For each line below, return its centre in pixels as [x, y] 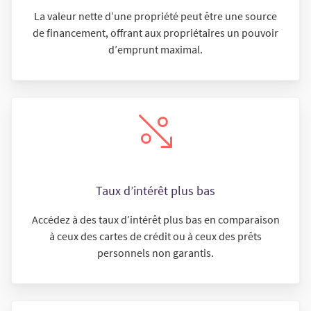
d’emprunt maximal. [155, 49]
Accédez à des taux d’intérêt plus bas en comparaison [155, 219]
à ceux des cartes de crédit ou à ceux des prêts [155, 236]
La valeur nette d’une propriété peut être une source [155, 16]
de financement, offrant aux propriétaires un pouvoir [155, 33]
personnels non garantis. [155, 253]
